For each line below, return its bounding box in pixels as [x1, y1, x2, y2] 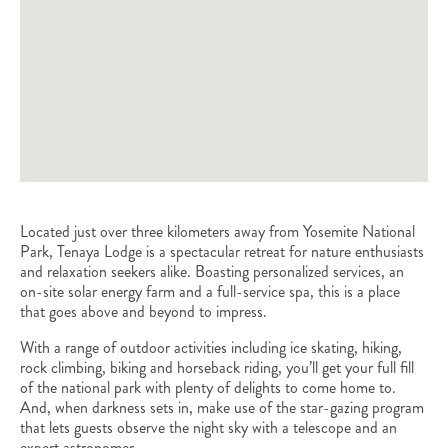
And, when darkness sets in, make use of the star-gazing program [20, 396, 424, 420]
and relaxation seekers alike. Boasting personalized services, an [20, 260, 404, 284]
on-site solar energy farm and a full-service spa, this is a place [20, 280, 400, 304]
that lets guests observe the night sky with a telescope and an [20, 416, 397, 440]
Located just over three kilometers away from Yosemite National [20, 220, 415, 244]
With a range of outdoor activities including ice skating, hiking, [20, 336, 402, 360]
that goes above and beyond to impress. [20, 300, 267, 324]
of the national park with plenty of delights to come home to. [20, 376, 396, 400]
